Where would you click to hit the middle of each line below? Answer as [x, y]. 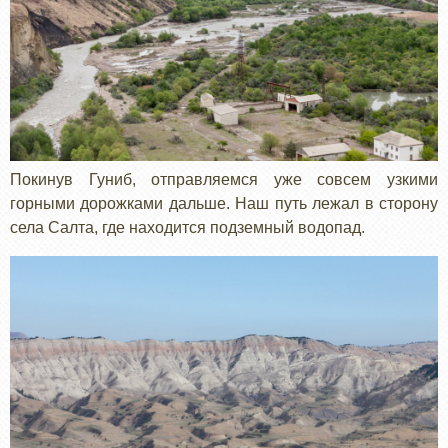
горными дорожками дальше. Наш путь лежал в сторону [224, 203]
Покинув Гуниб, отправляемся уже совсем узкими [224, 179]
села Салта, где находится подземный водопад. [187, 227]
